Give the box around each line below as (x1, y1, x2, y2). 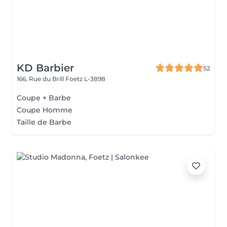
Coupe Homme (17, 105, 72, 115)
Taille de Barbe (17, 118, 71, 127)
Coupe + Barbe (17, 93, 71, 102)
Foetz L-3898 (65, 75, 105, 83)
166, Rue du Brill (17, 75, 65, 83)
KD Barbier (17, 62, 74, 74)
